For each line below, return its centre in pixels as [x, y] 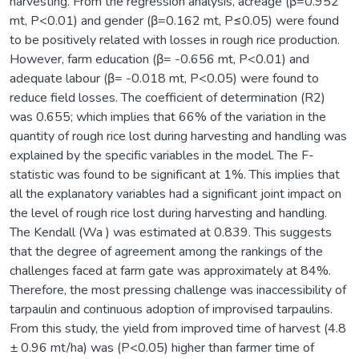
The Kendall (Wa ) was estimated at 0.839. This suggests [171, 232]
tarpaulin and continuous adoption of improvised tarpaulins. [171, 309]
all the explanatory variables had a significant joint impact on [175, 194]
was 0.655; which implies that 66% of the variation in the [168, 117]
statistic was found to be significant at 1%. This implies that [175, 174]
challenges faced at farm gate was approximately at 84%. [170, 270]
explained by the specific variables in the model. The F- [162, 155]
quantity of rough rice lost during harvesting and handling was [178, 136]
